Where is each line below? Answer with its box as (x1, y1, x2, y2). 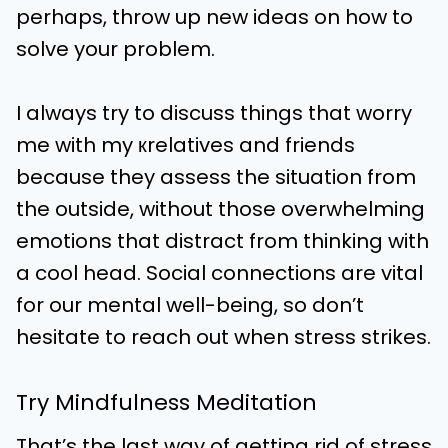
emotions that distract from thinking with (16, 227, 429, 255)
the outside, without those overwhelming (16, 195, 425, 223)
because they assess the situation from (16, 163, 416, 191)
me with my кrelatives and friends (16, 131, 355, 159)
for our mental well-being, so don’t (16, 291, 364, 319)
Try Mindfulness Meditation (16, 387, 317, 418)
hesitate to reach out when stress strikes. (16, 323, 431, 351)
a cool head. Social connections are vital (16, 259, 423, 287)
